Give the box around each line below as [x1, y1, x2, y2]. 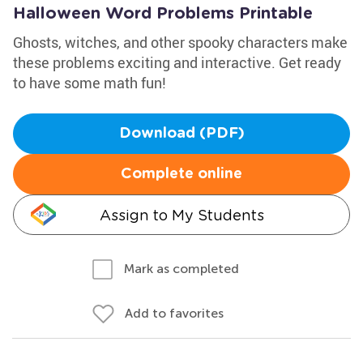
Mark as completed [124, 261, 239, 276]
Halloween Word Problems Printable [13, 6, 313, 22]
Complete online [121, 167, 242, 181]
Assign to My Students [99, 207, 264, 224]
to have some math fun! [13, 73, 166, 92]
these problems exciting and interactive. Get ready [13, 53, 341, 72]
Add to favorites [125, 305, 224, 321]
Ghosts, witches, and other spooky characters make [13, 32, 348, 52]
